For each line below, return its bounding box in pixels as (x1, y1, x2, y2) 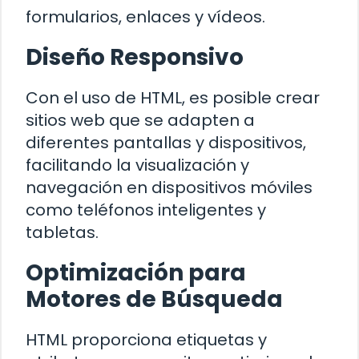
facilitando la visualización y (26, 153, 249, 176)
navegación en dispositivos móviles (26, 175, 313, 199)
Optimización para (26, 256, 246, 288)
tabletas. (26, 220, 99, 244)
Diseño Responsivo (26, 41, 244, 73)
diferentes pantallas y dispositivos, (26, 131, 306, 154)
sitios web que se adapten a (26, 108, 255, 131)
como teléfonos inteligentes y (26, 198, 266, 221)
